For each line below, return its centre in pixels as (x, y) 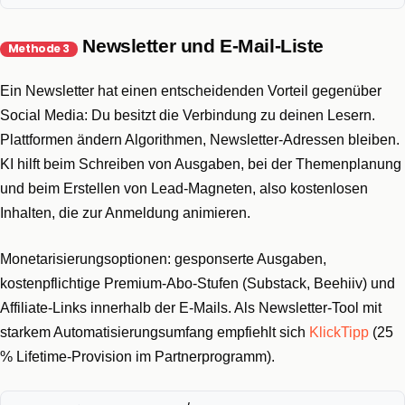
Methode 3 (39, 49)
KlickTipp (339, 332)
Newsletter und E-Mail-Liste (201, 46)
